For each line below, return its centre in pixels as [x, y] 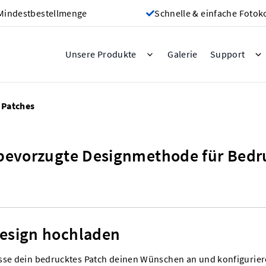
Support [227, 54]
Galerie [183, 54]
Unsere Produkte [101, 54]
